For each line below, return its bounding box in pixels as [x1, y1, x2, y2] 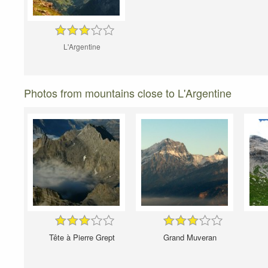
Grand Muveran [163, 232, 217, 243]
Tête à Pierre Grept [48, 232, 115, 243]
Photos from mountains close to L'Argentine [24, 85, 232, 101]
